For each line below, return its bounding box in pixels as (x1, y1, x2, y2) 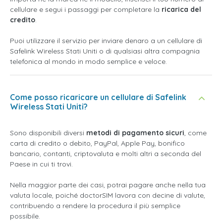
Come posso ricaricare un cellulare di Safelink (10, 92, 186, 102)
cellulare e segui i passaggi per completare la (10, 5, 162, 14)
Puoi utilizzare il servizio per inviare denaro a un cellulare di (10, 36, 202, 45)
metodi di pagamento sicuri (86, 128, 184, 137)
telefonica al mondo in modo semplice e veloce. (10, 57, 167, 66)
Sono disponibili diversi (10, 128, 86, 137)
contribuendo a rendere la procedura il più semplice (10, 201, 180, 210)
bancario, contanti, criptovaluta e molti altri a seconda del (10, 149, 201, 158)
